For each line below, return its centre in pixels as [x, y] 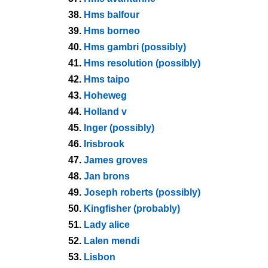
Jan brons [107, 176]
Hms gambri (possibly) [135, 47]
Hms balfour [112, 15]
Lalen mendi [112, 241]
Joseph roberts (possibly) [142, 192]
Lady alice [107, 225]
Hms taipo [107, 79]
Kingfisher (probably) [132, 208]
